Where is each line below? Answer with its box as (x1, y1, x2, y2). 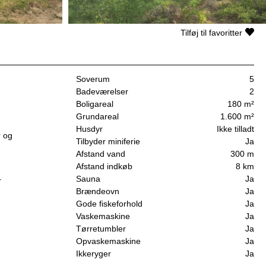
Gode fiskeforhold (76, 199, 142, 209)
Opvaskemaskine (76, 236, 141, 246)
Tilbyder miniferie (76, 137, 140, 147)
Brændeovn (76, 186, 119, 197)
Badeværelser (76, 87, 128, 97)
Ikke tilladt (217, 124, 254, 134)
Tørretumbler (76, 224, 126, 234)
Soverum (76, 74, 110, 84)
